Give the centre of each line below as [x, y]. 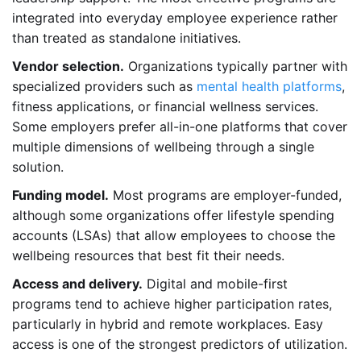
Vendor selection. [68, 66]
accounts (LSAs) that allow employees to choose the [174, 236]
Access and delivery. [77, 284]
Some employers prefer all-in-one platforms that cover [180, 127]
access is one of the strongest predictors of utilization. [180, 344]
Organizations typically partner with [236, 66]
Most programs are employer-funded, [225, 195]
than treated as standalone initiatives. [127, 38]
